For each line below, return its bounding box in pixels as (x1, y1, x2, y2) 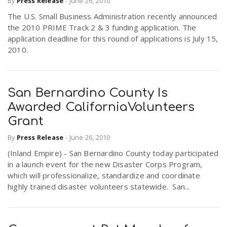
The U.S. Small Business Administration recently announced (8, 11, 217, 21)
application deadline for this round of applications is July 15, (8, 33, 218, 44)
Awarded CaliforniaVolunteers (8, 100, 195, 114)
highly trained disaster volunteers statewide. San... (8, 181, 190, 192)
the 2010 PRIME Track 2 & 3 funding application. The (8, 22, 197, 32)
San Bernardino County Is (8, 86, 168, 100)
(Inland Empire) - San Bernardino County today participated (8, 148, 219, 159)
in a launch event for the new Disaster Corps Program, (8, 159, 203, 170)
